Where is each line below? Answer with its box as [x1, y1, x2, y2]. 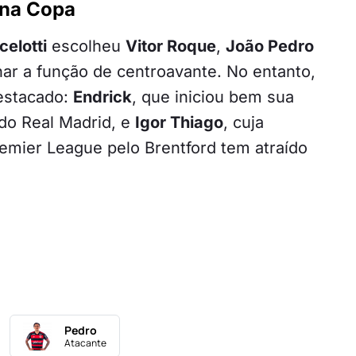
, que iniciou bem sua [132, 87, 294, 107]
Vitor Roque [126, 37, 216, 56]
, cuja [223, 113, 264, 133]
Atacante [64, 336, 106, 350]
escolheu [47, 37, 126, 56]
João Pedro [226, 37, 314, 56]
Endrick [73, 87, 132, 107]
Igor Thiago [135, 113, 223, 133]
